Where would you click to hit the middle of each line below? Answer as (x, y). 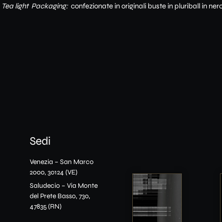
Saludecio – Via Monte (64, 186)
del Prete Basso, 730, (60, 196)
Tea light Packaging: (35, 6)
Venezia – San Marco (62, 162)
